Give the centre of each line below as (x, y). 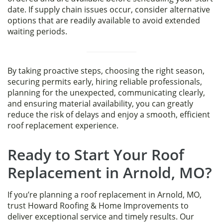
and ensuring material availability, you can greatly (100, 104)
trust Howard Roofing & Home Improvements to (98, 206)
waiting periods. (37, 31)
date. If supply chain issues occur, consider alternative (109, 9)
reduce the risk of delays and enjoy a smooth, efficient (109, 115)
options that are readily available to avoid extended (104, 20)
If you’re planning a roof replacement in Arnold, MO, (105, 195)
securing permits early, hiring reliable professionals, (105, 82)
